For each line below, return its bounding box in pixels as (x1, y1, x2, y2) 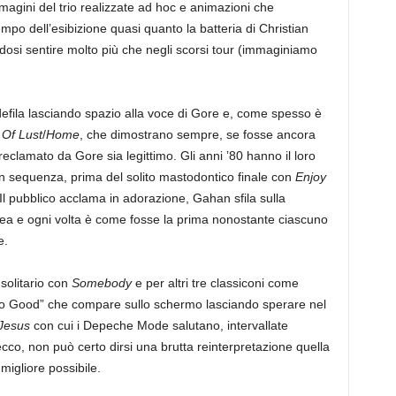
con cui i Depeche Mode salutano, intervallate (29, 318, 288, 333)
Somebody (71, 276, 132, 291)
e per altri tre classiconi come (131, 276, 299, 291)
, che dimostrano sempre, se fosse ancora (79, 127, 316, 142)
